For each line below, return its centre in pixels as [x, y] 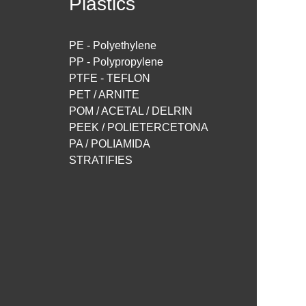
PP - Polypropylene [116, 62]
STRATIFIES [101, 161]
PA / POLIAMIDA [110, 144]
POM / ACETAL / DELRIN [131, 111]
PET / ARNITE [104, 95]
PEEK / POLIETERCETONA [139, 128]
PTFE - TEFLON [110, 79]
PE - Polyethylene [113, 46]
